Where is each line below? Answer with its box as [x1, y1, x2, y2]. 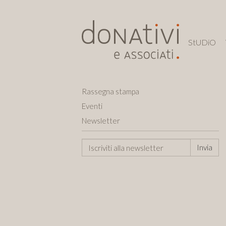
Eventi [82, 101, 102, 111]
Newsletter [82, 116, 120, 126]
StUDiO [188, 37, 216, 47]
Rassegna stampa [82, 87, 139, 96]
